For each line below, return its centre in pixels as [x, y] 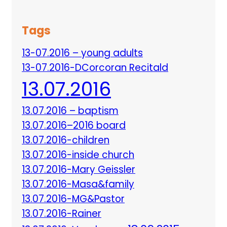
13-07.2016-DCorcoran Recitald [95, 68]
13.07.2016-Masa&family [78, 184]
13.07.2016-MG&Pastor [73, 199]
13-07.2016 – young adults [82, 53]
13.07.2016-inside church [78, 155]
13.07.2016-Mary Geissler [79, 170]
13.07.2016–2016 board [74, 126]
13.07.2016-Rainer [62, 214]
